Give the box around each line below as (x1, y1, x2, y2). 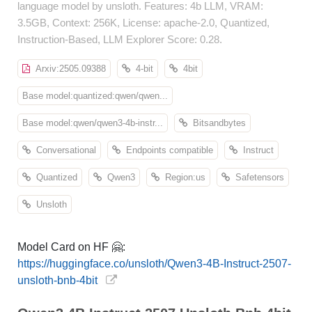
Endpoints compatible (120, 145, 213, 155)
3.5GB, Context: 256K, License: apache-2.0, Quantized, (17, 17, 270, 29)
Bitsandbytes (187, 118, 246, 128)
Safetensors (230, 172, 284, 182)
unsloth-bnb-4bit (17, 274, 97, 286)
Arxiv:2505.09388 (30, 63, 106, 74)
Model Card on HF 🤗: (17, 241, 125, 253)
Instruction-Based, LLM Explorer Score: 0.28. (17, 33, 222, 45)
